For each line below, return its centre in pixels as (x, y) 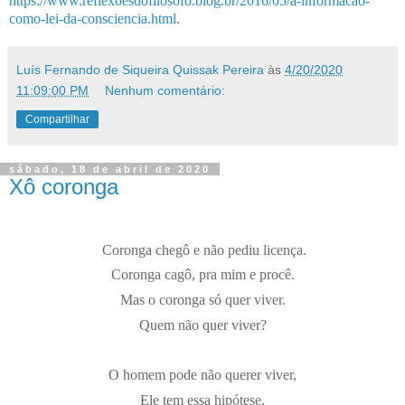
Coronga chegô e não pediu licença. (204, 250)
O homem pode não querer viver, (202, 374)
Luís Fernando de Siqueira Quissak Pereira (140, 70)
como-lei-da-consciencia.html (93, 19)
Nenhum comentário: (165, 91)
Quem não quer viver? (202, 325)
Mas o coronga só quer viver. (202, 299)
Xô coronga (64, 187)
